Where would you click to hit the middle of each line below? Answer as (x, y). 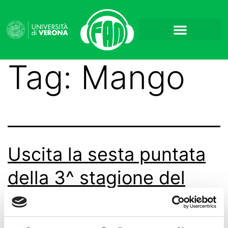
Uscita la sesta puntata (107, 154)
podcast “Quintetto (89, 201)
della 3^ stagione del (96, 177)
